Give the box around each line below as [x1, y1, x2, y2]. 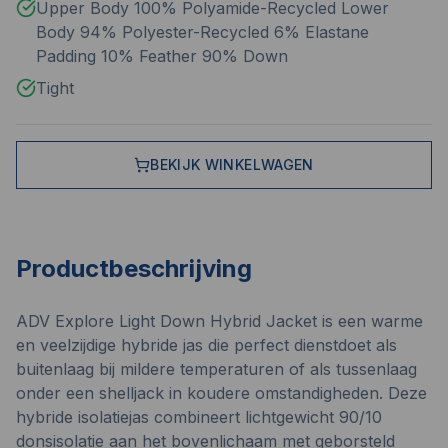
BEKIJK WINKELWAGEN [150, 156, 314, 173]
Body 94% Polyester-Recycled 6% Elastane [36, 22, 369, 42]
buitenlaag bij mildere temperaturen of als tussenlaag [16, 359, 417, 379]
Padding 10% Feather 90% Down [36, 46, 288, 66]
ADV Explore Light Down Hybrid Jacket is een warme [16, 311, 423, 331]
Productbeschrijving [16, 254, 252, 283]
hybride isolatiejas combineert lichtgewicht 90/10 [16, 407, 382, 427]
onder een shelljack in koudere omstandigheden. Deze [16, 383, 427, 403]
